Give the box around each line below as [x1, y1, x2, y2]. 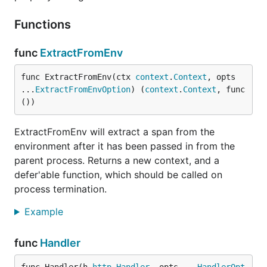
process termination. [14, 183, 107, 195]
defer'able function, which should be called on [14, 169, 222, 181]
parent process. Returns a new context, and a [14, 154, 219, 166]
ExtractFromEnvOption [35, 85, 131, 94]
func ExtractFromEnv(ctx [21, 72, 135, 82]
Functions [14, 17, 74, 32]
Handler [40, 237, 80, 249]
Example [24, 206, 66, 218]
